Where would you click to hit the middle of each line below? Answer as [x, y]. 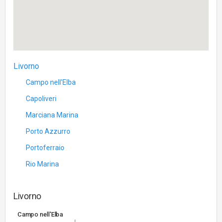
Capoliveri [41, 99]
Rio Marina [42, 164]
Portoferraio [45, 148]
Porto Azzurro [48, 131]
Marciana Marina [52, 115]
